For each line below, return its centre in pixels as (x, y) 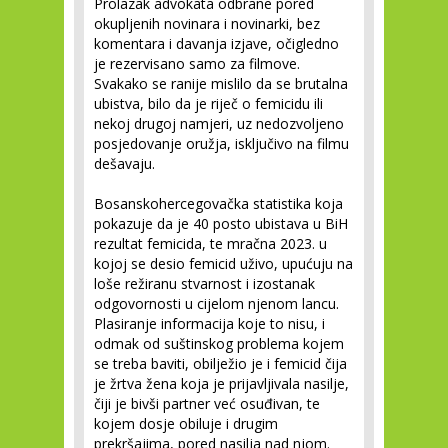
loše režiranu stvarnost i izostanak (204, 283)
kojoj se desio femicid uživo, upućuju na (223, 263)
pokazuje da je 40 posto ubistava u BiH (221, 223)
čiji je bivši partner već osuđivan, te (207, 403)
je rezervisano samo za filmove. (197, 63)
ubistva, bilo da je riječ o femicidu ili (208, 103)
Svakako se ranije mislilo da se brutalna (221, 83)
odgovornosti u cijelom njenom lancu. (216, 303)
